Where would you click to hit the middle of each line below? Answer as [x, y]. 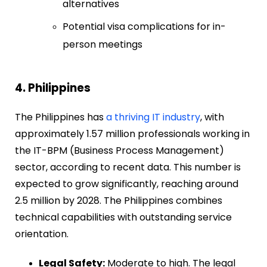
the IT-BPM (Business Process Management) [119, 151]
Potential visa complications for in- [144, 26]
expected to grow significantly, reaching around [127, 184]
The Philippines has [60, 117]
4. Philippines [53, 88]
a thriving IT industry [153, 117]
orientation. [42, 234]
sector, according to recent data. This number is [128, 167]
